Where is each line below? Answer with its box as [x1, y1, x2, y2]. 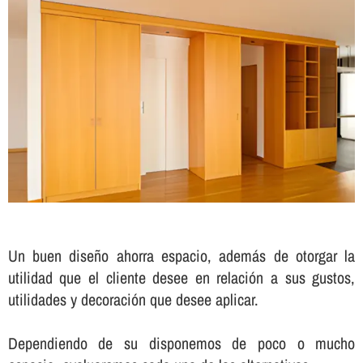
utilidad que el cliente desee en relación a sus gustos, [7, 267, 356, 289]
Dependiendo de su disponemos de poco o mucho [7, 332, 356, 355]
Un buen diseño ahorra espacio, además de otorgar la [7, 245, 356, 267]
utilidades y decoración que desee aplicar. [7, 288, 258, 311]
